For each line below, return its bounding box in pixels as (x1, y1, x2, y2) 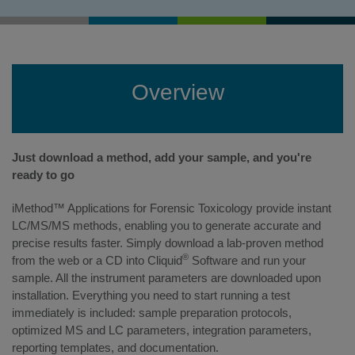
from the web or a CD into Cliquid (12, 253, 182, 267)
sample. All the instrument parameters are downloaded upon (12, 270, 321, 284)
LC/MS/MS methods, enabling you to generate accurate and (12, 218, 321, 232)
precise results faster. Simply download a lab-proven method (12, 235, 323, 250)
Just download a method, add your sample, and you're (12, 150, 311, 164)
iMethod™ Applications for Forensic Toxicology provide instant (12, 200, 331, 215)
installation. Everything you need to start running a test (12, 288, 290, 302)
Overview (131, 79, 224, 105)
